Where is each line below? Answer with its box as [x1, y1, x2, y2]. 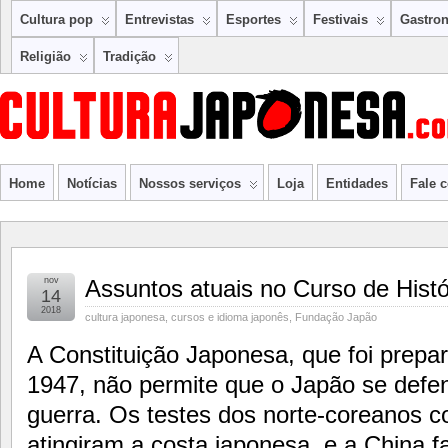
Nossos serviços [139, 176, 241, 191]
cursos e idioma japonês [171, 311, 289, 323]
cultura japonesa [85, 311, 165, 323]
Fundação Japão [295, 311, 377, 323]
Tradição [103, 49, 156, 64]
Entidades [326, 176, 388, 191]
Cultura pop [20, 12, 93, 27]
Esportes [226, 12, 281, 27]
